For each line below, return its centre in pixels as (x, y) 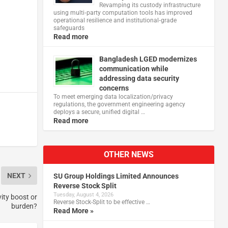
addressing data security (139, 78)
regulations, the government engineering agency (119, 104)
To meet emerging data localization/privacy (113, 96)
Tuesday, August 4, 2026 (83, 194)
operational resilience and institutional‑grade (115, 20)
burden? (24, 206)
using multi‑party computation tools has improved (123, 12)
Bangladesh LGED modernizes (148, 59)
